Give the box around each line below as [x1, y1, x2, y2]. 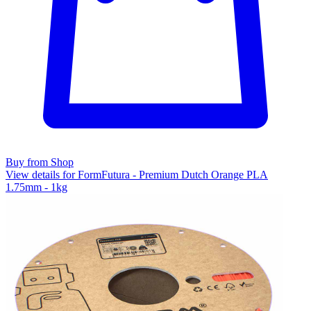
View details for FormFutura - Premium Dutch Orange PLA [6, 169, 268, 181]
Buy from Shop [6, 156, 74, 169]
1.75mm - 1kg [6, 181, 67, 194]
